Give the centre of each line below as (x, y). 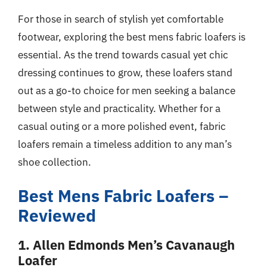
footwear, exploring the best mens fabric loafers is (132, 37)
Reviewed (57, 215)
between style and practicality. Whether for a (119, 108)
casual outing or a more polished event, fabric (122, 126)
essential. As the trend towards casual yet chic (123, 55)
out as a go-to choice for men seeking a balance (127, 90)
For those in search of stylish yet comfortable (121, 19)
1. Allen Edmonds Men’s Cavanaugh (126, 245)
